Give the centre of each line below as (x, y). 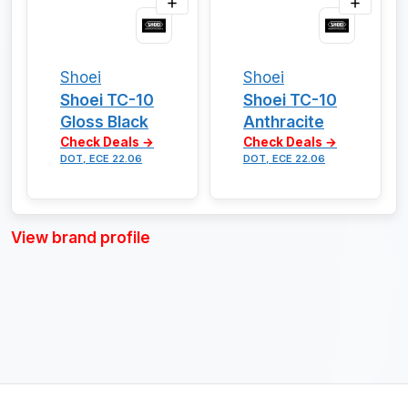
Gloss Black (104, 122)
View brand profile (81, 238)
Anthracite (284, 122)
